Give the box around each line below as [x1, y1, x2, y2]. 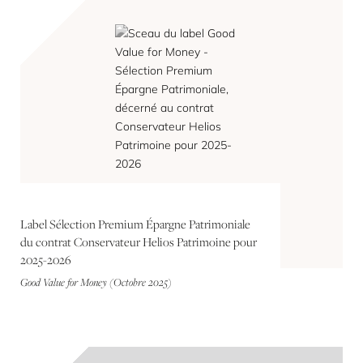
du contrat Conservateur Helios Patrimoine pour [20, 233, 257, 250]
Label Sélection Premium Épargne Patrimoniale [20, 216, 250, 233]
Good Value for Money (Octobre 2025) [20, 275, 172, 289]
